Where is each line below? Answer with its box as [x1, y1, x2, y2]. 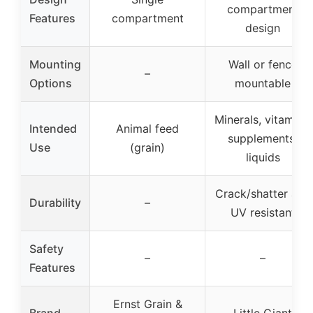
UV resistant [230, 205, 296, 219]
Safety [29, 241, 64, 256]
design [245, 20, 280, 35]
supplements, [228, 131, 298, 145]
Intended [29, 121, 77, 136]
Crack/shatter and [214, 186, 311, 201]
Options [29, 75, 72, 90]
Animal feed [116, 121, 179, 136]
